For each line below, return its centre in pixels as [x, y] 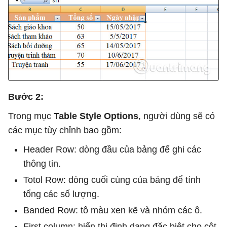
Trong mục [31, 116]
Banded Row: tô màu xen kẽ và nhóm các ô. [113, 211]
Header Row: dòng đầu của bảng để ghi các [112, 150]
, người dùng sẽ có [177, 116]
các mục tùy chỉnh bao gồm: [65, 130]
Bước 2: [26, 97]
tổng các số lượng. [61, 194]
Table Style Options [96, 116]
